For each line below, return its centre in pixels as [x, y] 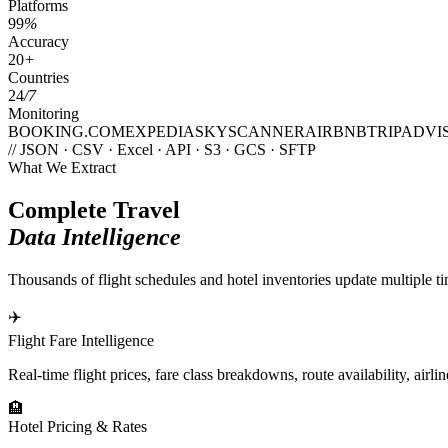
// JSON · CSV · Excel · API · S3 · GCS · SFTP [162, 149]
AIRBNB [336, 131]
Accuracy [38, 41]
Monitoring [43, 113]
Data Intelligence [94, 236]
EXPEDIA [160, 131]
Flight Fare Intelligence [81, 340]
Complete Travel [94, 209]
